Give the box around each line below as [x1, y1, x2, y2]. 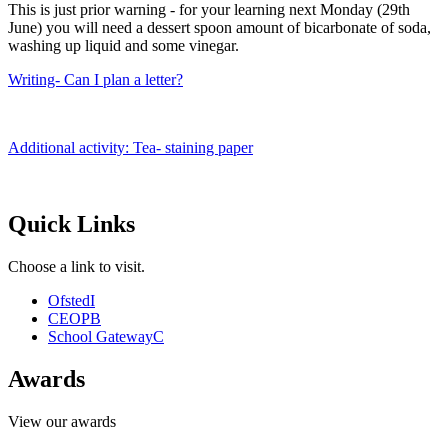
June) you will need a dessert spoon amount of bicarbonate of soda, [8, 19, 431, 37]
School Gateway [48, 328, 153, 346]
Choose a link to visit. [8, 258, 145, 276]
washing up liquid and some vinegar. [8, 37, 239, 55]
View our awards [8, 413, 116, 430]
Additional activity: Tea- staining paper [8, 139, 253, 157]
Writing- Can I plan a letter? [8, 71, 183, 89]
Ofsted [48, 292, 90, 310]
